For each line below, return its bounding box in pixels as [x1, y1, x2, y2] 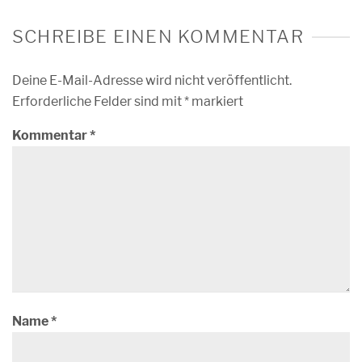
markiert [189, 94, 243, 109]
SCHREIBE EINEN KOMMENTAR [12, 26, 304, 47]
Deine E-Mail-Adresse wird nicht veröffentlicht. [12, 73, 292, 88]
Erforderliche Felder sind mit [12, 94, 184, 109]
